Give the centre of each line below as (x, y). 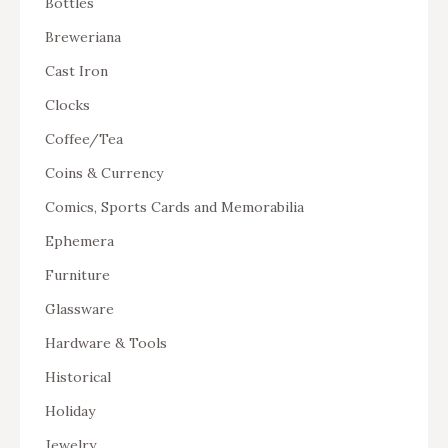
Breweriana (83, 37)
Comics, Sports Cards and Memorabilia (174, 207)
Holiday (70, 411)
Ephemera (79, 241)
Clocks (67, 105)
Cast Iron (76, 71)
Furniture (77, 275)
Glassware (79, 309)
